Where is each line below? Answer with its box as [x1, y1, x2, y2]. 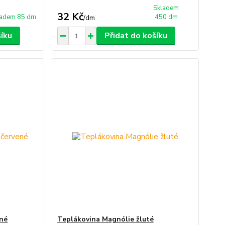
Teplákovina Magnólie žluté [57, 214, 154, 224]
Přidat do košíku [104, 30, 167, 41]
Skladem [153, 4, 179, 13]
